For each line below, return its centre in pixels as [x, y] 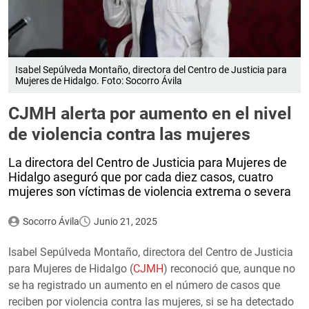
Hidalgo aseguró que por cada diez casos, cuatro [141, 177]
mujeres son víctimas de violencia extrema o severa [150, 191]
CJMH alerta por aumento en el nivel [150, 113]
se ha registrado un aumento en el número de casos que [144, 285]
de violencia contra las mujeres [129, 134]
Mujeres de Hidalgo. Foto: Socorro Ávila [99, 80]
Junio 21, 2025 [125, 221]
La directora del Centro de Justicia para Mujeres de [148, 162]
